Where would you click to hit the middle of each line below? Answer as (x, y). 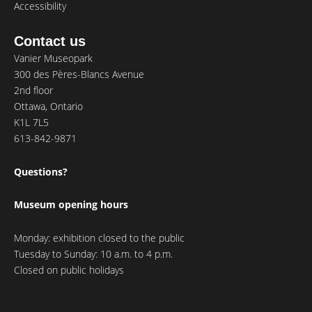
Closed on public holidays (69, 270)
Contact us (50, 41)
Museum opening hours (71, 205)
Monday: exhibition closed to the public (99, 237)
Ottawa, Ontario (48, 107)
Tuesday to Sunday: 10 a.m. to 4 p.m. (93, 253)
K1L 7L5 (31, 123)
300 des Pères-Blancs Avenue (79, 75)
